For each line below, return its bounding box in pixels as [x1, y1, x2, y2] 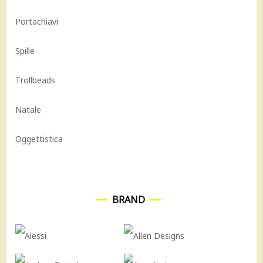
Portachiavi [15, 15, 59, 27]
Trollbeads [15, 74, 56, 86]
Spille [15, 45, 35, 56]
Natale [15, 103, 42, 115]
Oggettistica [15, 133, 63, 144]
